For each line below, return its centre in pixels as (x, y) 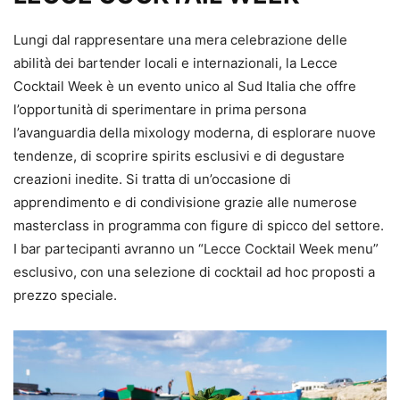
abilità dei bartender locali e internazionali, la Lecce (175, 63)
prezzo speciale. (65, 296)
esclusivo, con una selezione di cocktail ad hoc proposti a (194, 272)
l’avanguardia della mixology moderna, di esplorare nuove (195, 133)
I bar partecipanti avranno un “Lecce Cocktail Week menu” (196, 249)
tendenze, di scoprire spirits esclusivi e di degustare (179, 156)
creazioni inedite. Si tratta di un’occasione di (152, 179)
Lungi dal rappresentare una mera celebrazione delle (180, 40)
